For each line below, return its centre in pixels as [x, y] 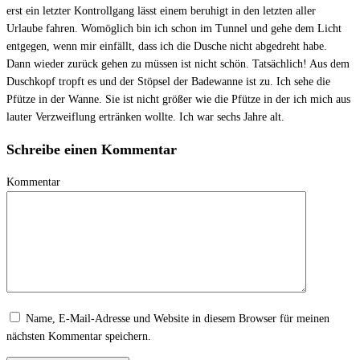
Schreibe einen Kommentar [92, 149]
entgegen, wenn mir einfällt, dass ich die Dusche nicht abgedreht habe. [167, 46]
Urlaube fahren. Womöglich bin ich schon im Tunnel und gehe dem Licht [174, 28]
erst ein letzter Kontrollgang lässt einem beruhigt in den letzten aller [161, 10]
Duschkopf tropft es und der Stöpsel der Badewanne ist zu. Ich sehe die [168, 81]
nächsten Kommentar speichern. [79, 336]
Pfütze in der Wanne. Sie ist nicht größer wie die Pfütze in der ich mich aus [178, 99]
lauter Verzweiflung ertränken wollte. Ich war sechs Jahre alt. [145, 117]
